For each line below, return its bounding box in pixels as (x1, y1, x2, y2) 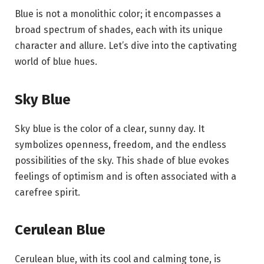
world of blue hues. (15, 56, 97, 68)
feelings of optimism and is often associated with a (15, 170, 236, 182)
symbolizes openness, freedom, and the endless (15, 138, 226, 150)
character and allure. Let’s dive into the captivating (15, 40, 237, 52)
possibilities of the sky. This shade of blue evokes (15, 154, 229, 166)
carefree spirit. (15, 186, 80, 198)
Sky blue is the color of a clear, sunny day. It (15, 123, 204, 134)
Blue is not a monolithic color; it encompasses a (15, 8, 221, 20)
